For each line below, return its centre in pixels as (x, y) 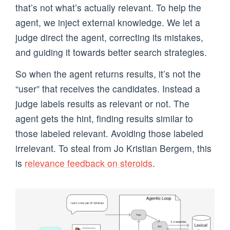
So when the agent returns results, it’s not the (108, 73)
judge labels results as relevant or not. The (102, 103)
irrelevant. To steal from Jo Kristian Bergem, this (113, 148)
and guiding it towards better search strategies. (111, 52)
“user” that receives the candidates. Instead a (108, 88)
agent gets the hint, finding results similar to (104, 118)
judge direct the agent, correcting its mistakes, (109, 37)
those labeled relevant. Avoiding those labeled (109, 133)
